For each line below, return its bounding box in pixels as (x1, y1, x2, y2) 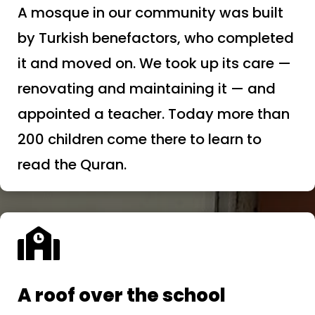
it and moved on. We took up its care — (18, 53, 291, 73)
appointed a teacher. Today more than (18, 103, 290, 124)
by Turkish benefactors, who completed (18, 27, 294, 48)
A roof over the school (18, 282, 226, 308)
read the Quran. (18, 154, 127, 174)
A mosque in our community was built (18, 2, 283, 22)
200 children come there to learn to (18, 129, 262, 149)
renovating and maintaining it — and (18, 78, 276, 98)
